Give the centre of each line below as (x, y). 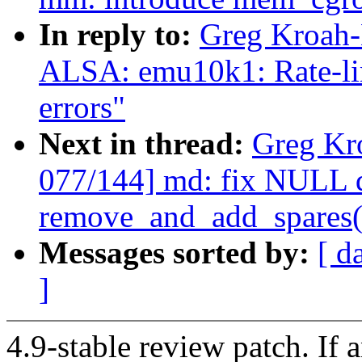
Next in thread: (145, 144)
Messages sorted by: (178, 253)
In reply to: (119, 35)
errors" (82, 107)
